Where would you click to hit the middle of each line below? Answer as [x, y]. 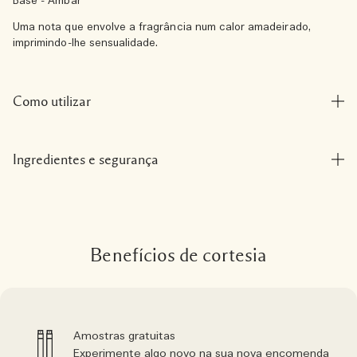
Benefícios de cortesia [178, 256]
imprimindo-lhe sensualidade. [86, 43]
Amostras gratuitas [124, 336]
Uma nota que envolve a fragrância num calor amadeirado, [162, 27]
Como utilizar [52, 101]
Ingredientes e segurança [86, 159]
